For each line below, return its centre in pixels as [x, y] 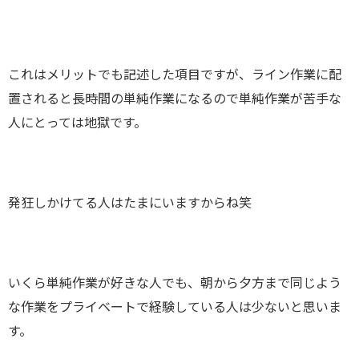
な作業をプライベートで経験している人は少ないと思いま [175, 308]
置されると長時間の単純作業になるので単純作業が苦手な [175, 100]
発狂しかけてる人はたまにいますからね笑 [130, 204]
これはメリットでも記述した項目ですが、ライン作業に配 [175, 76]
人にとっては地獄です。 [77, 124]
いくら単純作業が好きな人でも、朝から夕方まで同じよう [175, 284]
